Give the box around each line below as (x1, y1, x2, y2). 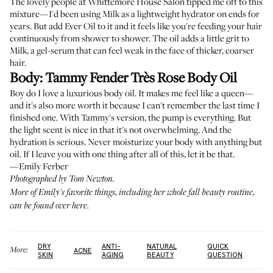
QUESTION (207, 250, 243, 259)
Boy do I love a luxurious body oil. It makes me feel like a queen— (10, 87, 253, 99)
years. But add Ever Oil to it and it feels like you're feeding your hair (10, 19, 262, 32)
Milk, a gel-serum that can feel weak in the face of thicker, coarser (10, 44, 254, 56)
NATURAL (146, 242, 177, 250)
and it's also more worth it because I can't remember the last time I (10, 99, 260, 111)
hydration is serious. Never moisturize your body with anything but (10, 135, 262, 147)
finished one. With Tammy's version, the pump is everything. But (10, 111, 251, 123)
